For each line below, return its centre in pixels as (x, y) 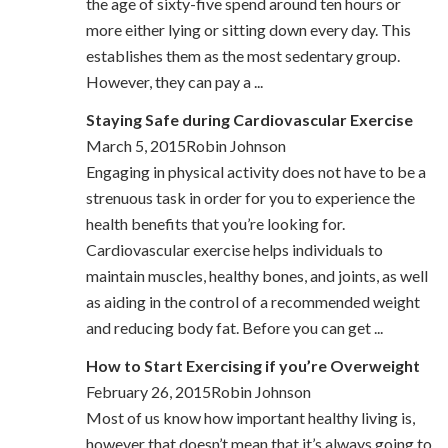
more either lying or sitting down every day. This (248, 30)
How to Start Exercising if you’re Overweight (252, 366)
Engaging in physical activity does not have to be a (255, 172)
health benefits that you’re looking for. (215, 224)
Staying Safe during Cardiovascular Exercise (249, 120)
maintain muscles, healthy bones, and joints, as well (256, 276)
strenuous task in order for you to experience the (250, 198)
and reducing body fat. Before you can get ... (234, 328)
